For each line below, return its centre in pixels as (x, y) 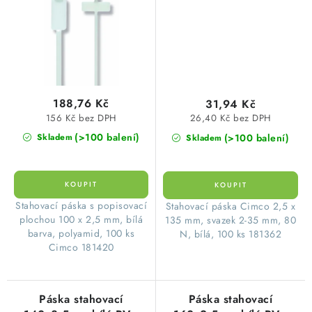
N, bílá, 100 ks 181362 (231, 234)
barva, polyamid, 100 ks (81, 233)
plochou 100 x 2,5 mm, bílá (81, 219)
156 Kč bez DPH (81, 118)
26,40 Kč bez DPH (231, 118)
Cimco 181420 (81, 247)
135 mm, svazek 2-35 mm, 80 (231, 220)
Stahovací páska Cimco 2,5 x (231, 206)
